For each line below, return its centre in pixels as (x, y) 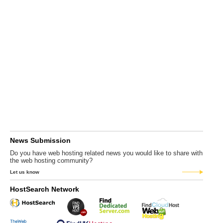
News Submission (40, 140)
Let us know (25, 172)
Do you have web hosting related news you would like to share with (106, 153)
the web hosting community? (51, 161)
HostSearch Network (45, 189)
